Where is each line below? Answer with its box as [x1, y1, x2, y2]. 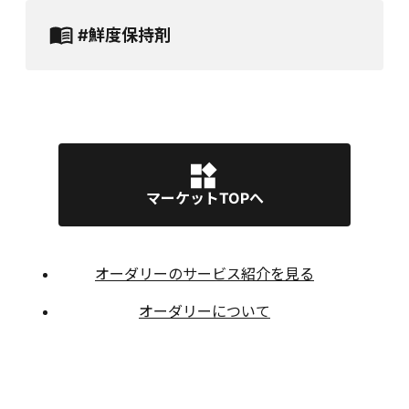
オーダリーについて [139, 302, 270, 320]
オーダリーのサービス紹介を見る [95, 265, 314, 283]
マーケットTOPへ [145, 189, 264, 207]
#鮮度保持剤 [78, 25, 171, 45]
